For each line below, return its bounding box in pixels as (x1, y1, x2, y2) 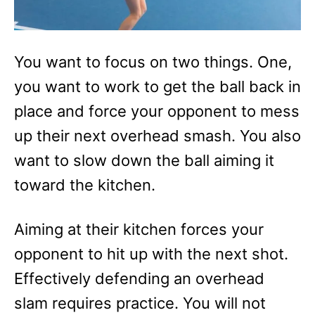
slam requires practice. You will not (14, 294, 266, 312)
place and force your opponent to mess (14, 102, 300, 120)
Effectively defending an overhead (14, 269, 264, 288)
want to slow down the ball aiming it (14, 151, 274, 169)
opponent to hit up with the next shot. (14, 245, 288, 263)
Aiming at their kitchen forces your (14, 220, 264, 238)
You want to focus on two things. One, (14, 53, 292, 71)
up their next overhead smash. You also (14, 127, 301, 145)
